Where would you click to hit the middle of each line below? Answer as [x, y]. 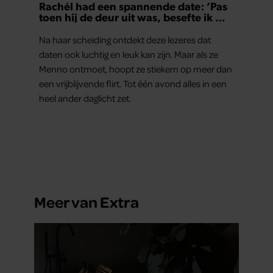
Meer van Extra [87, 201]
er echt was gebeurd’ [92, 27]
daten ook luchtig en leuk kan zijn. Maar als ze [129, 54]
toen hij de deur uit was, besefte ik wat [136, 16]
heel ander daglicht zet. [85, 98]
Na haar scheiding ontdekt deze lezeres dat [125, 39]
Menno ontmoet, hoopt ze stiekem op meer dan [136, 69]
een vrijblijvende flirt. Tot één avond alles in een [133, 83]
